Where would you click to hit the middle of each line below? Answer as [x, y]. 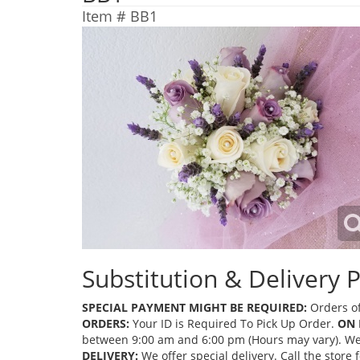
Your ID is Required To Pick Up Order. [233, 324]
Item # [106, 16]
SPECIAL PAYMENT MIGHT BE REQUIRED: [194, 308]
